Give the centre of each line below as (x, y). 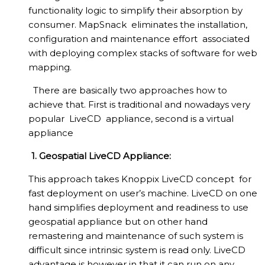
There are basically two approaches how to (128, 91)
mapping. (50, 67)
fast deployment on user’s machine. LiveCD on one (143, 193)
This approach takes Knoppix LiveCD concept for (140, 179)
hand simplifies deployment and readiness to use (138, 208)
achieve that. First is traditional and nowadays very (139, 105)
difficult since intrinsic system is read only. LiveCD (137, 250)
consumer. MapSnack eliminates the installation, (138, 25)
